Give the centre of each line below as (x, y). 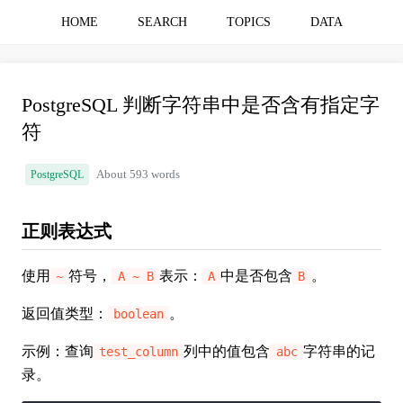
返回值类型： (65, 313)
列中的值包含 (227, 351)
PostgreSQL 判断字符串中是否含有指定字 (201, 105)
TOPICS (248, 22)
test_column (139, 352)
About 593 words (138, 175)
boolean (139, 314)
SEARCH (162, 22)
